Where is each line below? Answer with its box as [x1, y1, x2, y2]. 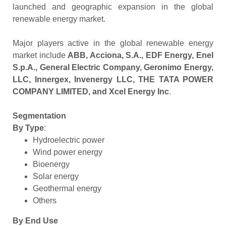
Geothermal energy [33, 184, 101, 193]
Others [33, 196, 56, 205]
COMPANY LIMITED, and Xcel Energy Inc [13, 87, 169, 96]
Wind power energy [33, 148, 102, 157]
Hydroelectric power [33, 136, 104, 145]
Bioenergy [33, 160, 70, 169]
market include [13, 51, 68, 60]
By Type [13, 124, 44, 133]
